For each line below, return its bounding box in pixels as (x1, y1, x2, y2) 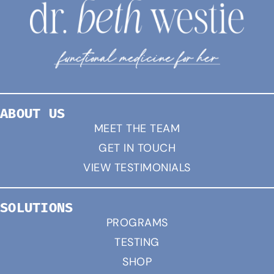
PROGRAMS (106, 216, 168, 230)
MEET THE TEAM (94, 122, 180, 136)
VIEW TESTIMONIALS (83, 161, 191, 175)
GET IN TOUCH (98, 141, 176, 155)
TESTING (114, 235, 160, 250)
